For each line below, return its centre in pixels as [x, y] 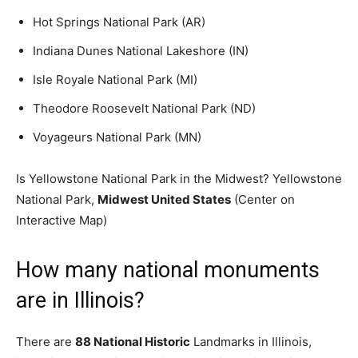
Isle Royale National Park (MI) [115, 80]
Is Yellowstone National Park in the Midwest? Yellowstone [179, 179]
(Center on [263, 199]
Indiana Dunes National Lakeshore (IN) [141, 51]
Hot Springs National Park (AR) [119, 22]
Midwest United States [164, 199]
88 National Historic [133, 342]
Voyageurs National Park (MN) [117, 137]
